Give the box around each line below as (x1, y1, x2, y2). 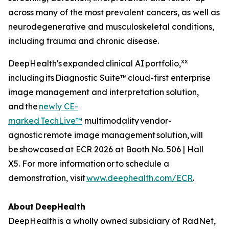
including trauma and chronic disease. (8, 35, 162, 46)
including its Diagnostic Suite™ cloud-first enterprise (8, 72, 211, 83)
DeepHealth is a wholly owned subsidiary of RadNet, (8, 215, 216, 226)
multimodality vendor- (82, 115, 172, 126)
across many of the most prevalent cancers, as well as (8, 7, 220, 17)
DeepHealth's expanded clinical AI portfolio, (8, 58, 181, 68)
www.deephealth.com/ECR (86, 172, 193, 183)
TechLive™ (40, 115, 82, 126)
